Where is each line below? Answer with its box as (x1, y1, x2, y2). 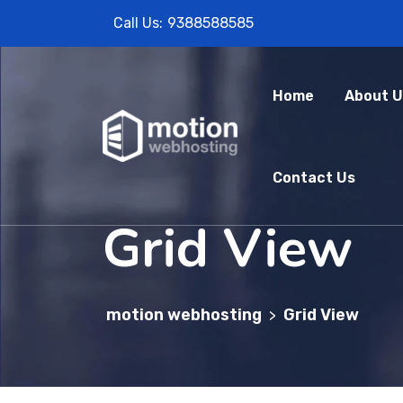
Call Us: (113, 14, 163, 31)
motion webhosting (106, 305, 262, 325)
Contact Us (273, 169, 355, 186)
